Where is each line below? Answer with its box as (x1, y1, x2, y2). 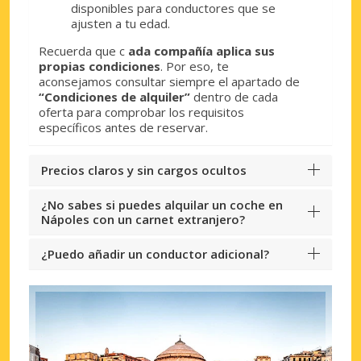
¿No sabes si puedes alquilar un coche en (41, 196, 283, 213)
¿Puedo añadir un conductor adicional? (41, 245, 269, 262)
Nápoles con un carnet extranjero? (41, 210, 245, 227)
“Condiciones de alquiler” (39, 88, 190, 105)
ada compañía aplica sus (128, 42, 275, 59)
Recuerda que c (39, 42, 128, 59)
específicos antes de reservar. (39, 118, 208, 135)
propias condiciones (39, 57, 160, 74)
